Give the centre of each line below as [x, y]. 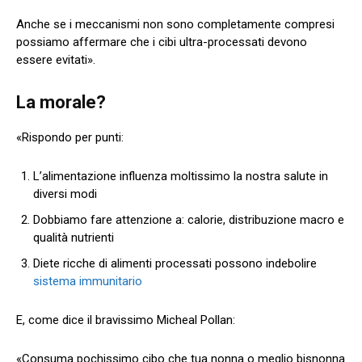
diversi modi [65, 194]
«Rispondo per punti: [70, 137]
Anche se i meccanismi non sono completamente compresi [175, 24]
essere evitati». [56, 59]
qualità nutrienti [74, 237]
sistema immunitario [88, 281]
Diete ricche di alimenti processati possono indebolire [175, 263]
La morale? [61, 102]
